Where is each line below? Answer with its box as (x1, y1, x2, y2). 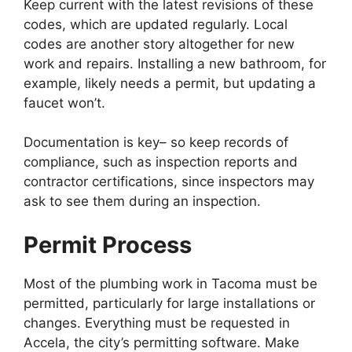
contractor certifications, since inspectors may (24, 174, 314, 189)
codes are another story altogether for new (24, 35, 295, 52)
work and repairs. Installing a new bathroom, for (24, 55, 326, 71)
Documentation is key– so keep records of (24, 134, 288, 150)
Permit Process (24, 230, 192, 258)
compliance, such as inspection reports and (24, 154, 298, 170)
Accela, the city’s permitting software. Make (24, 334, 299, 350)
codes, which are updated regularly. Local (24, 16, 288, 32)
